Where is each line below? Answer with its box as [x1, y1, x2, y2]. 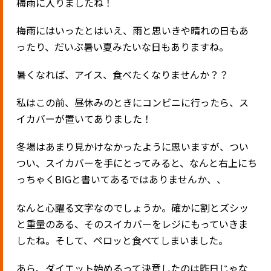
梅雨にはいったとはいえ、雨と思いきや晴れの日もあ [16, 22, 249, 38]
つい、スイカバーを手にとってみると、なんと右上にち [16, 155, 258, 171]
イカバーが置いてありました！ [16, 111, 152, 126]
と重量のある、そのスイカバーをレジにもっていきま [16, 216, 249, 231]
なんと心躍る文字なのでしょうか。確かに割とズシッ [16, 200, 249, 215]
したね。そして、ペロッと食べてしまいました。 [16, 232, 229, 247]
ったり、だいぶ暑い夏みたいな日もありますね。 [16, 39, 229, 54]
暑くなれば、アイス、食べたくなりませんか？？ [16, 67, 229, 82]
